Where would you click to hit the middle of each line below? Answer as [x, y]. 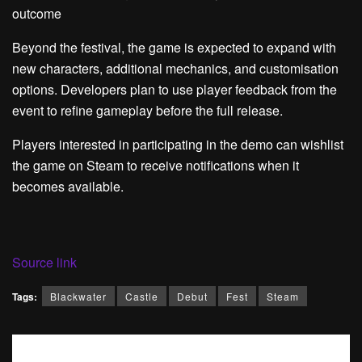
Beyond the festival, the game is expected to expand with [174, 47]
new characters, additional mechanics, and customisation [175, 68]
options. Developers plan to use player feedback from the [175, 89]
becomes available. [68, 186]
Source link [44, 262]
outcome [37, 13]
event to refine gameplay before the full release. [147, 110]
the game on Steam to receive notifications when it [156, 165]
